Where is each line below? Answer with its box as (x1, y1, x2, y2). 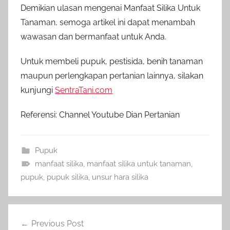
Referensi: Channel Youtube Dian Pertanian (21, 109, 180, 120)
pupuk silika (47, 172, 88, 182)
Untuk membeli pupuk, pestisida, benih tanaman (21, 56, 203, 66)
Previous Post (31, 218, 84, 228)
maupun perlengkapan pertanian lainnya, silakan (21, 70, 203, 81)
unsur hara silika (92, 172, 148, 182)
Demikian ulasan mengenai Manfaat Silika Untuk (21, 3, 200, 13)
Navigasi (8, 205, 62, 221)
